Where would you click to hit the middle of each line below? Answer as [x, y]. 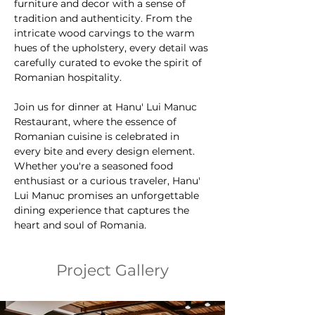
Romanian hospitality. [68, 77]
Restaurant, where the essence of [97, 122]
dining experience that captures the [103, 210]
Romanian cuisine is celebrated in [98, 136]
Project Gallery [112, 270]
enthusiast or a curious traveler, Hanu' [109, 181]
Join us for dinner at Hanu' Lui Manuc [107, 107]
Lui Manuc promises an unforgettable [108, 195]
